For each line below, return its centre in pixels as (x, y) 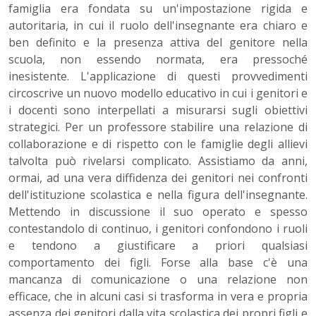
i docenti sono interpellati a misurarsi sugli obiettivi (158, 110)
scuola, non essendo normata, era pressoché (158, 60)
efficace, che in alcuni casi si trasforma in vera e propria (158, 297)
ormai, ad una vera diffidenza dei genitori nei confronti (158, 178)
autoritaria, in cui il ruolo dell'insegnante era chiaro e (158, 26)
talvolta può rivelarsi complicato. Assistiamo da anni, (158, 161)
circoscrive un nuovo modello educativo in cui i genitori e (158, 93)
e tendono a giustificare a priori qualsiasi (158, 246)
